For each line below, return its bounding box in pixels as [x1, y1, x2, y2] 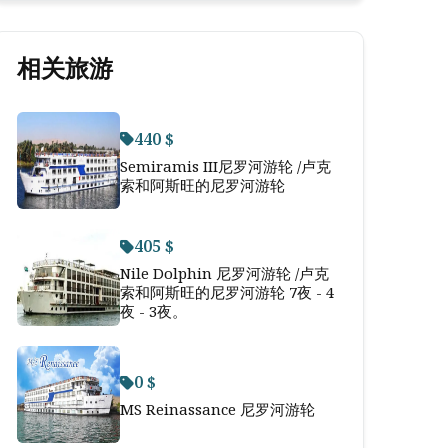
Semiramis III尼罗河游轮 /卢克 [120, 155, 331, 176]
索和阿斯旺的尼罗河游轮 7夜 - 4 [120, 282, 334, 302]
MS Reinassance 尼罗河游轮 [120, 399, 315, 419]
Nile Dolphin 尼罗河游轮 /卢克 [120, 263, 329, 283]
